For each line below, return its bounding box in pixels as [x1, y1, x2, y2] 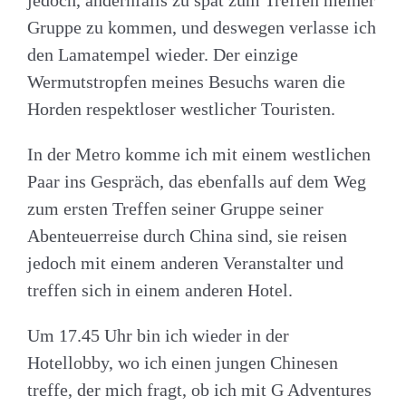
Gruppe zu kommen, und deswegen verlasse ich [27, 16, 376, 37]
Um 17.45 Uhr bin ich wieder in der [27, 324, 289, 345]
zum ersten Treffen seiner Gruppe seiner [27, 198, 328, 218]
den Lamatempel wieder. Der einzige [27, 43, 298, 64]
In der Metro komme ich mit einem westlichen [27, 143, 371, 164]
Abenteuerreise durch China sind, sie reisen [27, 225, 347, 246]
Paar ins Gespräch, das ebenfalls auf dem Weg [27, 170, 366, 191]
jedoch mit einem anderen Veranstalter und [27, 252, 343, 273]
